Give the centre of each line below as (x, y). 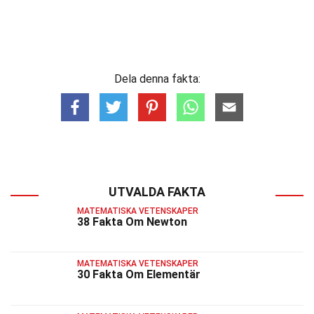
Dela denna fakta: (157, 79)
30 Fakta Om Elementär (139, 275)
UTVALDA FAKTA (157, 192)
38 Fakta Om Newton (132, 222)
